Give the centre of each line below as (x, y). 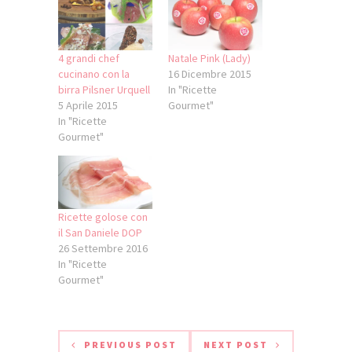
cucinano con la (94, 73)
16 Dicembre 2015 (210, 73)
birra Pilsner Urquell (104, 89)
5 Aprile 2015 (88, 105)
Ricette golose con (103, 217)
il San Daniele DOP (100, 233)
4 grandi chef (89, 58)
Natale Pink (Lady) (209, 58)
